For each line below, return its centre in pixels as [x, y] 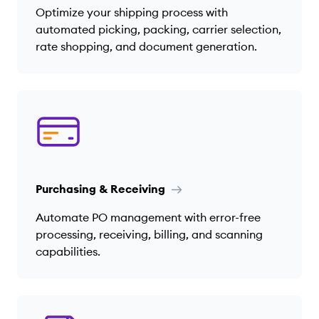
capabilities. [68, 251]
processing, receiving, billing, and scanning [149, 234]
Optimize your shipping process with [132, 12]
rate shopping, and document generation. [146, 46]
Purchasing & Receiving [102, 188]
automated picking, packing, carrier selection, [158, 29]
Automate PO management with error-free [148, 217]
